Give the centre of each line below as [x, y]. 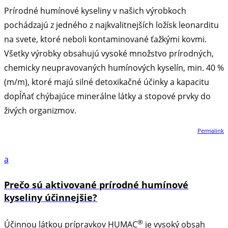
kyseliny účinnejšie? [51, 197]
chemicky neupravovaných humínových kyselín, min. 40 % [114, 67]
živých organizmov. [40, 110]
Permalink [211, 130]
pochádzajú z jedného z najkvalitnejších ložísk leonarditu [111, 25]
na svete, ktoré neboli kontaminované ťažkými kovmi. [105, 39]
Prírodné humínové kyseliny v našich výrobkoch [95, 10]
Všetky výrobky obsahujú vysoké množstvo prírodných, [109, 53]
